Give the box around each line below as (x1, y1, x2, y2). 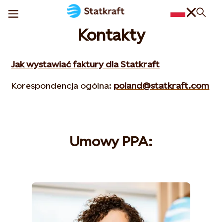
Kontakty (77, 26, 145, 44)
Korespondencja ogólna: (11, 80, 114, 91)
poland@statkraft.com (113, 80, 210, 91)
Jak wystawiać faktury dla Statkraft (11, 59, 160, 69)
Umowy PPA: (69, 133, 153, 149)
